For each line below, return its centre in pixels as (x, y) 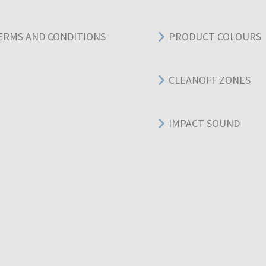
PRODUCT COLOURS (215, 37)
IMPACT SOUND (204, 123)
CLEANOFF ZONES (210, 80)
